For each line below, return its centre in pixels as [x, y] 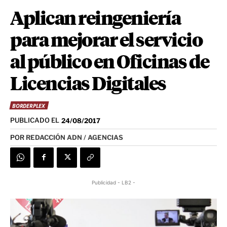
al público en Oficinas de [110, 63]
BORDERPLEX [29, 106]
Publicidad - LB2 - [113, 182]
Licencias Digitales [88, 85]
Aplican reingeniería [95, 20]
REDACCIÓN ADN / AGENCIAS [74, 137]
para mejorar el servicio [106, 41]
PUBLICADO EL [35, 120]
